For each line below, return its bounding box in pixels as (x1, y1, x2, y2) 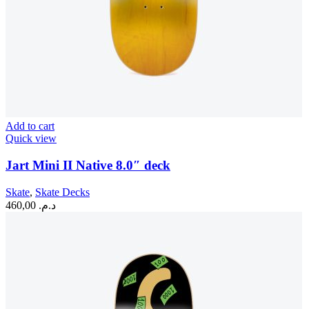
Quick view (6, 132, 57, 145)
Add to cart (6, 120, 54, 132)
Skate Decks (35, 186, 90, 198)
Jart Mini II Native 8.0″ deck (6, 157, 170, 172)
